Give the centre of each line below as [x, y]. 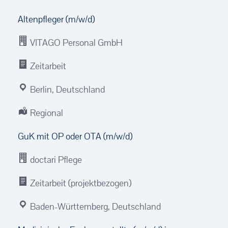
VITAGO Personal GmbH [75, 42]
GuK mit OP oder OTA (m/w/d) [75, 136]
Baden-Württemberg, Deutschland [94, 206]
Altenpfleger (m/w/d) [56, 19]
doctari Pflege [55, 160]
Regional [46, 113]
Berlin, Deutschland [66, 89]
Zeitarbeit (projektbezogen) [80, 183]
